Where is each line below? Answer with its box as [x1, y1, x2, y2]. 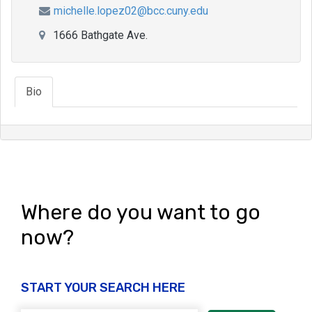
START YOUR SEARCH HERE [21, 280, 185, 295]
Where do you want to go [21, 200, 260, 225]
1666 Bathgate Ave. [49, 29, 148, 42]
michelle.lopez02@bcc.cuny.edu [53, 4, 208, 17]
